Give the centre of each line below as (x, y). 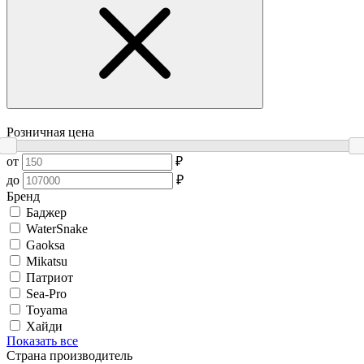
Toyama (47, 310)
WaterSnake (57, 229)
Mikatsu (47, 262)
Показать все (42, 341)
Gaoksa (45, 245)
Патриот (50, 278)
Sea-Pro (46, 294)
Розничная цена (50, 132)
